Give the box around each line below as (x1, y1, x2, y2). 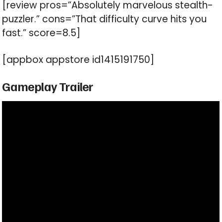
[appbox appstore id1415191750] (2, 53, 155, 67)
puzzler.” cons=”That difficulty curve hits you (2, 12, 207, 26)
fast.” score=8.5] (2, 26, 81, 40)
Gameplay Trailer (2, 78, 93, 95)
